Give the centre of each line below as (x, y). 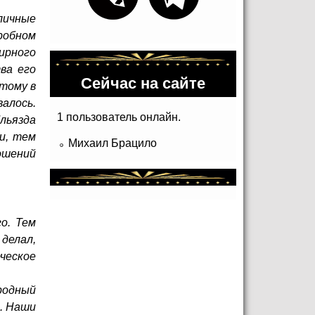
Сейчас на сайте (143, 83)
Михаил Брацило (112, 143)
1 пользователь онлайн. (119, 117)
